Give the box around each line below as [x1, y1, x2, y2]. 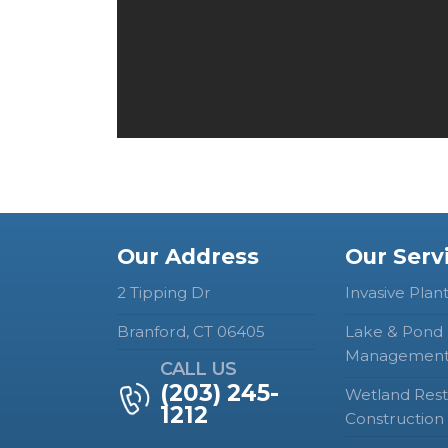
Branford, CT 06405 [117, 322, 265, 341]
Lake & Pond [345, 322, 443, 341]
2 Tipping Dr [117, 283, 211, 302]
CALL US [160, 358, 236, 380]
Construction [345, 409, 444, 428]
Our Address [117, 243, 259, 269]
